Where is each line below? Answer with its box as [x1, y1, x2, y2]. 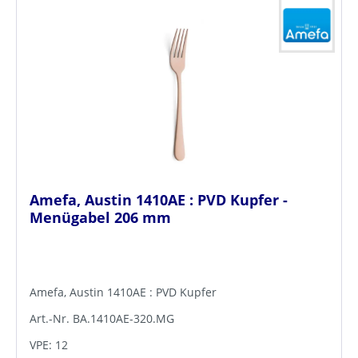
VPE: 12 [30, 337, 68, 353]
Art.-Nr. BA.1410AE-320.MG [30, 311, 174, 327]
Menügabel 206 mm [30, 208, 171, 228]
